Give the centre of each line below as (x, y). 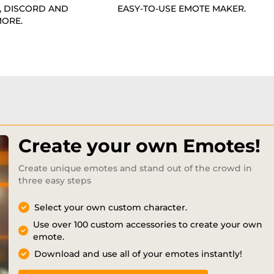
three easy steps (55, 181)
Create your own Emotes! (139, 146)
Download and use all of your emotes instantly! (138, 254)
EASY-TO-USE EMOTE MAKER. (181, 9)
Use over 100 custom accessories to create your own (148, 225)
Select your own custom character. (111, 208)
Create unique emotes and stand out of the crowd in (135, 168)
